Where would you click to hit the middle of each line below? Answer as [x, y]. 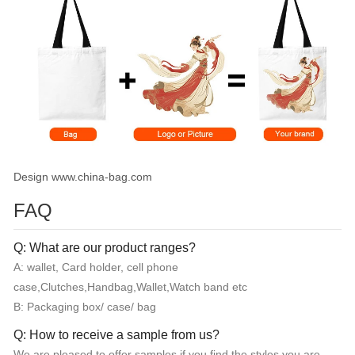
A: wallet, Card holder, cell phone [96, 267]
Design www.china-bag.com [83, 176]
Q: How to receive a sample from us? [116, 334]
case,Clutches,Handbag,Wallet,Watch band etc [130, 286]
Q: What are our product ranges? [105, 247]
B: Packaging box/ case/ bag [85, 306]
